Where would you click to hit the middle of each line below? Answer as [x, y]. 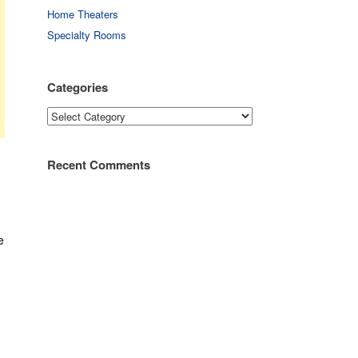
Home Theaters [83, 14]
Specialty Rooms [87, 35]
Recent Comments [99, 165]
